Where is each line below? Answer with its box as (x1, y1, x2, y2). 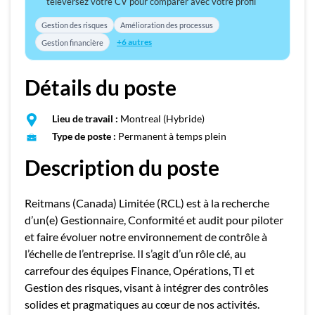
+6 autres (117, 37, 152, 47)
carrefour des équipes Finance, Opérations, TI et (25, 264, 255, 277)
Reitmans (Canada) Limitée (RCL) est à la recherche (25, 196, 269, 210)
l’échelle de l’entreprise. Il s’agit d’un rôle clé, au (25, 247, 246, 260)
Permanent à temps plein (116, 130, 226, 142)
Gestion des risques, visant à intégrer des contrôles (25, 281, 269, 294)
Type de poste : (52, 130, 116, 142)
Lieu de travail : (52, 112, 118, 124)
